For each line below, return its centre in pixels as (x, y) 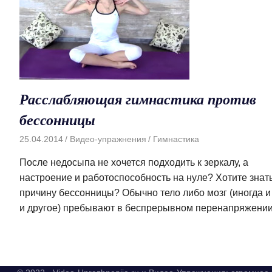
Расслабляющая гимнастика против (138, 99)
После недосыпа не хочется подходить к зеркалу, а (134, 162)
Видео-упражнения (108, 139)
